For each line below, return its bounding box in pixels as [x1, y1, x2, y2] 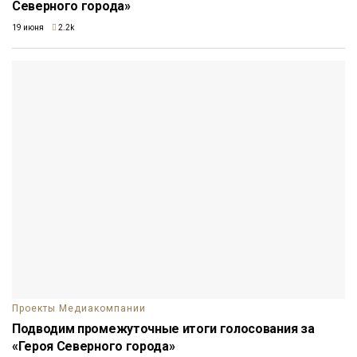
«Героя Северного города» [12, 339, 175, 355]
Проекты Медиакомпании [12, 303, 146, 315]
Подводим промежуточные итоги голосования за [12, 321, 315, 337]
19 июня [12, 23, 44, 33]
